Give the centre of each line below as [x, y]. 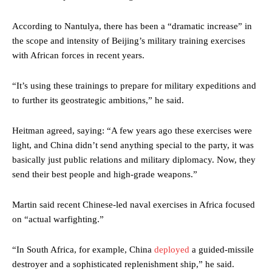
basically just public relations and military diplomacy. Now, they [134, 160]
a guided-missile [222, 250]
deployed [172, 250]
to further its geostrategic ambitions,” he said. [98, 100]
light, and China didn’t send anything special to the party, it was [133, 145]
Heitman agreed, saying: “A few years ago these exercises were [132, 131]
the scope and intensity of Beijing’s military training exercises [129, 41]
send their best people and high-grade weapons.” [105, 175]
